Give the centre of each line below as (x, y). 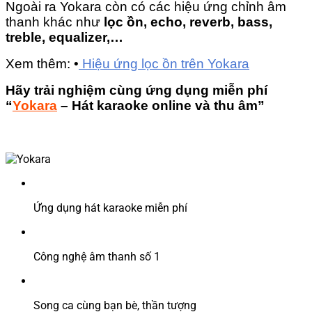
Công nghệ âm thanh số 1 (97, 257)
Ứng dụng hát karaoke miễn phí (110, 208)
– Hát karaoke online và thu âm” (161, 106)
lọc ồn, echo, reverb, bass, (188, 22)
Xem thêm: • (42, 64)
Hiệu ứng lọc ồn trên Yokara (164, 64)
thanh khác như (55, 22)
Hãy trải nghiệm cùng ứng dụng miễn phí (136, 91)
